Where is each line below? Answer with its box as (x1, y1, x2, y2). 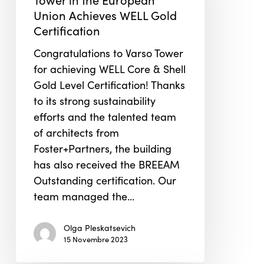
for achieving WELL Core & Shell (33, 62, 186, 76)
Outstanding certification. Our (33, 173, 176, 187)
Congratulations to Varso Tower (33, 46, 183, 60)
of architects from (33, 126, 119, 140)
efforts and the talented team (33, 110, 176, 124)
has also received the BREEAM (33, 157, 180, 171)
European (15, 41, 62, 55)
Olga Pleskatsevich (63, 222, 136, 233)
